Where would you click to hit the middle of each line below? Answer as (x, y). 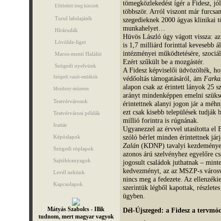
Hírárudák (66, 30)
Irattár (60, 125)
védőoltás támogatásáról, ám (163, 78)
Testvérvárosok (70, 101)
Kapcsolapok (68, 184)
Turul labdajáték (73, 18)
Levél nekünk (69, 172)
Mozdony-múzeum (71, 89)
